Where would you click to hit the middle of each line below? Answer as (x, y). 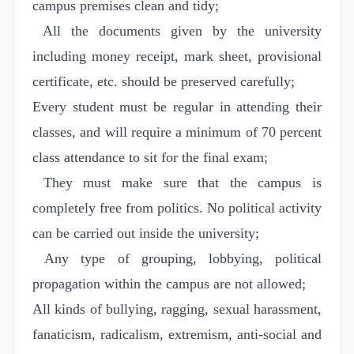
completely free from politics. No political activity (177, 207)
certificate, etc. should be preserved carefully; (164, 81)
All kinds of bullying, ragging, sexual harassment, (177, 309)
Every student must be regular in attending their (177, 106)
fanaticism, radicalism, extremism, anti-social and (177, 334)
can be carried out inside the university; (146, 233)
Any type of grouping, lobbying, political (177, 258)
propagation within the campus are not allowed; (169, 283)
